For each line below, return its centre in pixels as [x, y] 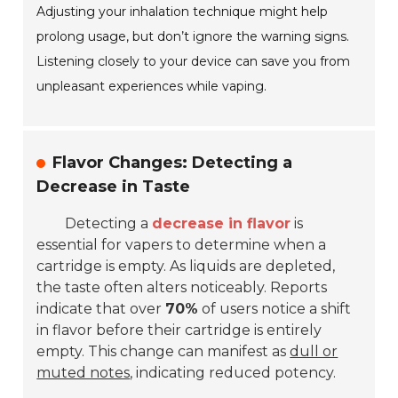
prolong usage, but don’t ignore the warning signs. [193, 37]
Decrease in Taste [114, 187]
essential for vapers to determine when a [182, 245]
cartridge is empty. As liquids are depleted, [186, 267]
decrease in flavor [222, 224]
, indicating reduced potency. [233, 373]
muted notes [84, 373]
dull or [314, 352]
